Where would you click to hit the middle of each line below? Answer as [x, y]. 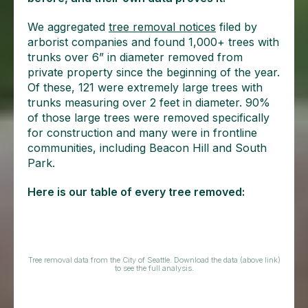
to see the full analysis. [154, 268]
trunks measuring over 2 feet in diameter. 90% [149, 102]
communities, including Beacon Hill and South [147, 148]
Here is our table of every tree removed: [136, 192]
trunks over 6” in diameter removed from [135, 57]
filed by [236, 27]
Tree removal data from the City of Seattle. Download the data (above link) [154, 260]
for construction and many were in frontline [142, 133]
